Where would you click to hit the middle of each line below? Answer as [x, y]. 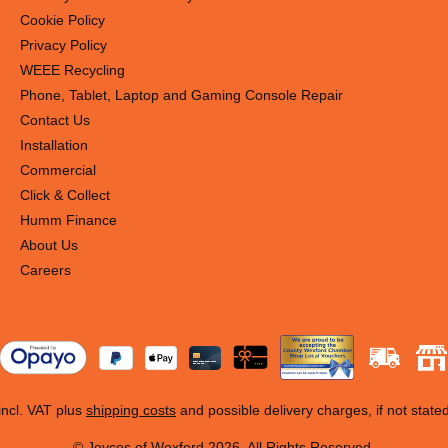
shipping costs [131, 410]
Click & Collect [65, 195]
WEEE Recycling [72, 70]
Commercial [58, 170]
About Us [49, 245]
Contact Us [55, 120]
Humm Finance [68, 220]
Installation [54, 145]
